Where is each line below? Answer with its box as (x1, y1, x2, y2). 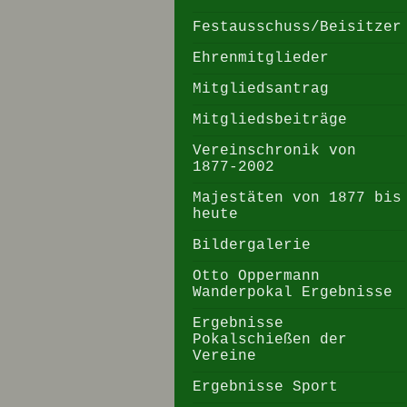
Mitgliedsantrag (193, 81, 329, 97)
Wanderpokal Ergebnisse (193, 284, 392, 301)
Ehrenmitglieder (193, 50, 329, 66)
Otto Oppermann (193, 268, 320, 284)
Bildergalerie (193, 237, 311, 253)
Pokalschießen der (193, 332, 347, 348)
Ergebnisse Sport (193, 379, 338, 395)
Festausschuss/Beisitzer (193, 19, 402, 35)
